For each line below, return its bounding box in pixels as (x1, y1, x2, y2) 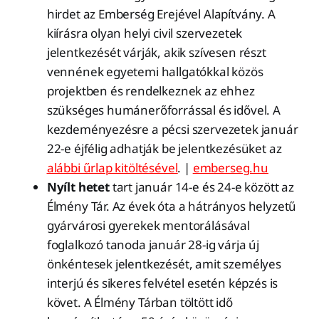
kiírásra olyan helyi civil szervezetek (46, 25, 243, 42)
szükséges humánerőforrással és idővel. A (46, 102, 281, 119)
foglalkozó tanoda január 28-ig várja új (46, 236, 260, 253)
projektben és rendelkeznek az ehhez (46, 83, 255, 100)
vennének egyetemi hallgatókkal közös (46, 63, 263, 80)
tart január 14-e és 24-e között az (109, 179, 294, 196)
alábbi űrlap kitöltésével (46, 159, 178, 177)
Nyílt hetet (46, 179, 110, 196)
